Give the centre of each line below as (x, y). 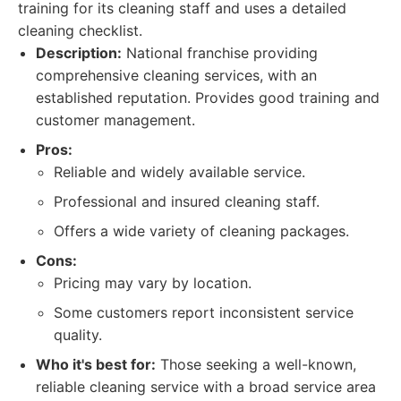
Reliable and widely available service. (179, 172)
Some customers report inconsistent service (204, 312)
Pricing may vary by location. (153, 283)
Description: (79, 53)
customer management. (115, 120)
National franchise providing (220, 53)
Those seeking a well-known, (256, 364)
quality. (78, 335)
